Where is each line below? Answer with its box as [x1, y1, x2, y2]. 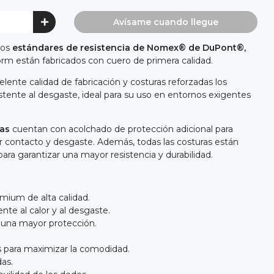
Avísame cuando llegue [113, 16, 218, 28]
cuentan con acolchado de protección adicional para [10, 123, 233, 135]
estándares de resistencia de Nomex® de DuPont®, [12, 42, 246, 53]
